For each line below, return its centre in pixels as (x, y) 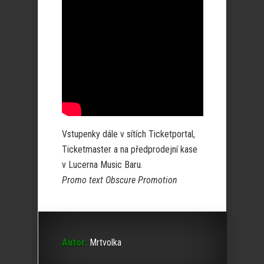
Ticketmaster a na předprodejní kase (130, 149)
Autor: (75, 242)
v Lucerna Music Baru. (102, 165)
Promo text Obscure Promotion (120, 180)
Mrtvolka (104, 242)
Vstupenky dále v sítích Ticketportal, (128, 134)
